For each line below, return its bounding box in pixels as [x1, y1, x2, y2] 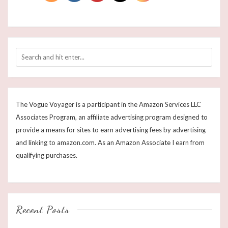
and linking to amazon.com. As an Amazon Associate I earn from [16, 138, 205, 147]
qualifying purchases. [16, 151, 77, 160]
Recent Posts [16, 204, 70, 216]
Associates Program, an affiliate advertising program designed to [16, 113, 208, 122]
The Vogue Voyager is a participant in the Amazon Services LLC [16, 100, 201, 109]
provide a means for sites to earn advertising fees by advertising [16, 126, 206, 134]
